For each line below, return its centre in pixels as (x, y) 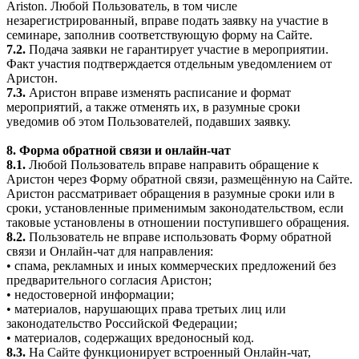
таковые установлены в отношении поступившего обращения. (178, 223)
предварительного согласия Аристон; (109, 280)
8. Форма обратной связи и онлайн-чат (119, 151)
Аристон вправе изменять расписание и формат (158, 93)
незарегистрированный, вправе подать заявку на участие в (167, 21)
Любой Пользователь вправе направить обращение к (172, 165)
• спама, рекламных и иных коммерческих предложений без (171, 266)
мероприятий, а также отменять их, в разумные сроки (153, 107)
